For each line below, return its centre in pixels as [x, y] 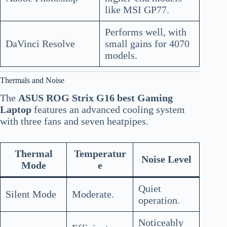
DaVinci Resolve [40, 43]
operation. [159, 200]
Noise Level [166, 159]
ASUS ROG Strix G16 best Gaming [96, 98]
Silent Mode [31, 194]
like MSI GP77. [137, 9]
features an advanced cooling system [108, 110]
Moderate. [93, 194]
